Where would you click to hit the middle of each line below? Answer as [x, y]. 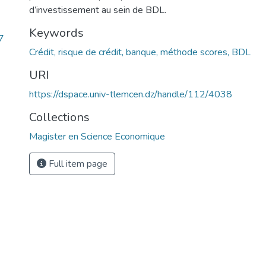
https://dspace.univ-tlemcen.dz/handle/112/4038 [131, 94]
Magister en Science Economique [97, 137]
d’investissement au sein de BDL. [98, 10]
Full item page [77, 164]
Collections [59, 117]
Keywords [56, 33]
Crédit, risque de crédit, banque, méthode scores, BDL [140, 52]
